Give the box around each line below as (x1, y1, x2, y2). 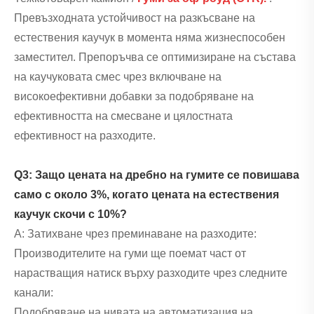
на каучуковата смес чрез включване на (14, 71, 221, 83)
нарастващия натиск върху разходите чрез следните (14, 267, 287, 280)
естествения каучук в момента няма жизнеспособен (14, 32, 285, 44)
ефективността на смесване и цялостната (14, 110, 233, 123)
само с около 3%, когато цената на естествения (14, 189, 279, 201)
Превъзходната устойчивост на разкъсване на (14, 12, 255, 25)
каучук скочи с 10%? (14, 208, 130, 221)
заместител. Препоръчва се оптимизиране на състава (14, 51, 296, 64)
